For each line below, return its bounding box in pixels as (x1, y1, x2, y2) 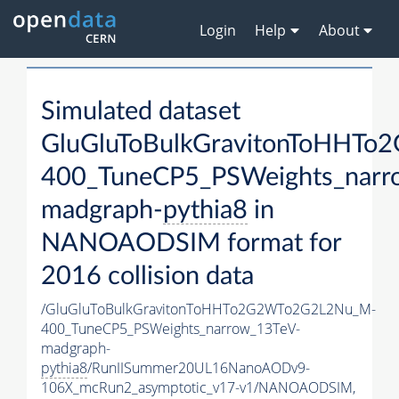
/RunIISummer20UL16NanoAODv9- (87, 358, 310, 379)
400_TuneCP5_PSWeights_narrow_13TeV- (41, 319, 300, 339)
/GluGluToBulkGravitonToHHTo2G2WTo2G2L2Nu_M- (41, 299, 376, 320)
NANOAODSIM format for (41, 231, 341, 257)
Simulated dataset (41, 99, 240, 126)
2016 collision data (41, 264, 254, 290)
